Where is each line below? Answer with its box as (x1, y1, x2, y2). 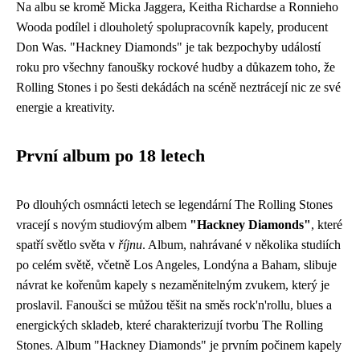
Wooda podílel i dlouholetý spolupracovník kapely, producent (16, 19, 328, 34)
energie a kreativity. (16, 100, 115, 114)
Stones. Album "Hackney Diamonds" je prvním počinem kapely (16, 337, 342, 352)
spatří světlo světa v (16, 237, 118, 252)
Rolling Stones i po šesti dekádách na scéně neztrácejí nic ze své (16, 80, 341, 94)
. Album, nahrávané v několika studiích (142, 237, 341, 252)
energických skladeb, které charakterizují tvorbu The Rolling (16, 317, 323, 332)
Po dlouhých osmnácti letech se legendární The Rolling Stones (16, 197, 333, 211)
